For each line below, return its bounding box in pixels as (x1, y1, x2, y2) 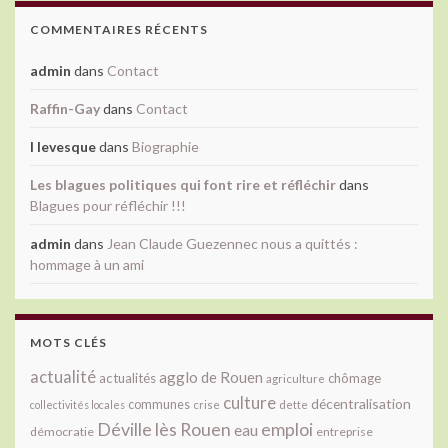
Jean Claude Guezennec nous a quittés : (107, 234, 358, 252)
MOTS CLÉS (30, 334, 107, 350)
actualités (99, 369, 156, 386)
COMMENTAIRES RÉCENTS (30, 21, 208, 37)
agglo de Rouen (159, 367, 263, 386)
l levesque (30, 137, 96, 155)
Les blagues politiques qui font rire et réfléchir (30, 175, 336, 193)
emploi (261, 418, 313, 440)
